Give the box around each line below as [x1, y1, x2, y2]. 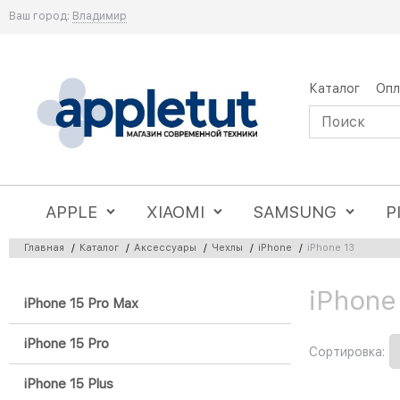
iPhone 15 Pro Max [24, 296, 138, 312]
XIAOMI [146, 202, 205, 222]
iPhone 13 [307, 241, 354, 254]
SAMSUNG [254, 202, 337, 222]
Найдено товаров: [12, 289, 124, 304]
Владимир [72, 10, 127, 22]
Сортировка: [309, 344, 385, 359]
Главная [24, 241, 64, 254]
